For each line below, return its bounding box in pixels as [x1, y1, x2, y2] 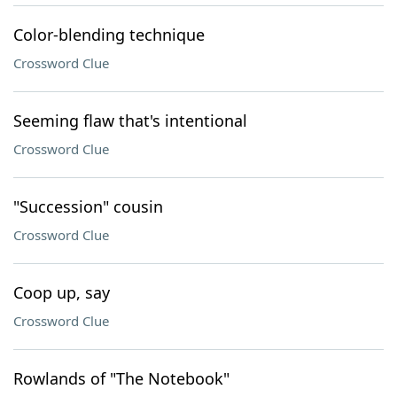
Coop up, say [13, 282, 110, 303]
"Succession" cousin [13, 196, 163, 217]
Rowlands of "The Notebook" [13, 368, 230, 389]
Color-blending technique [13, 24, 205, 45]
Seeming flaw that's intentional [13, 110, 247, 131]
